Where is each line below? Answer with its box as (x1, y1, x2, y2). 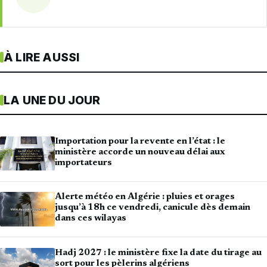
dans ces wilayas (55, 214, 126, 223)
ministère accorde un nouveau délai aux (55, 147, 225, 157)
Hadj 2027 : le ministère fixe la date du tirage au (55, 248, 262, 257)
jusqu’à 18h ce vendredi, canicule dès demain (55, 203, 250, 213)
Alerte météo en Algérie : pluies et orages (55, 193, 235, 202)
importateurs (55, 158, 112, 167)
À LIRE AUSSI (4, 50, 80, 64)
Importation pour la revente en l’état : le (55, 136, 225, 146)
